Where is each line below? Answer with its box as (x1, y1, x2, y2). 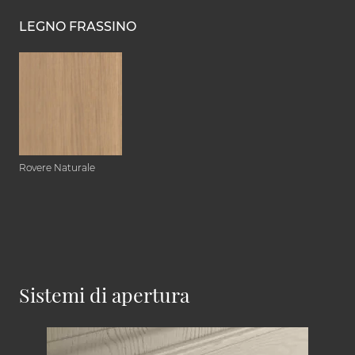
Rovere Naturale (19, 162, 95, 174)
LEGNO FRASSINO (19, 19, 136, 35)
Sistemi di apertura (19, 281, 189, 308)
